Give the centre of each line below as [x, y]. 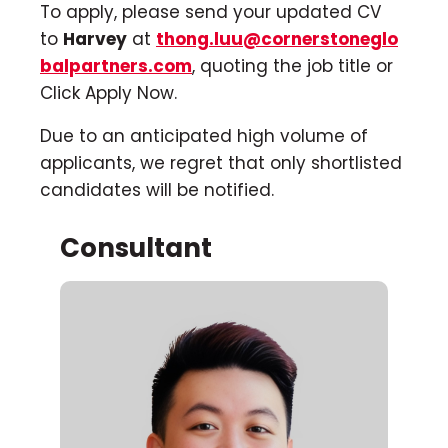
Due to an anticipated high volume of [204, 135]
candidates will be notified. [157, 189]
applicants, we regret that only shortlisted [221, 162]
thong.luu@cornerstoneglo [277, 38]
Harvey [95, 38]
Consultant [136, 248]
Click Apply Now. [108, 92]
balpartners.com [116, 65]
